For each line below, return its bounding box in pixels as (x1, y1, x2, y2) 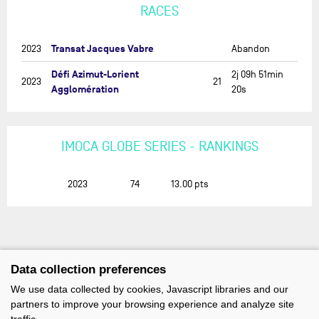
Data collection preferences (11, 263, 166, 276)
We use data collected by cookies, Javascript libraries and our (11, 283, 288, 295)
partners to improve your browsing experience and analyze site (11, 298, 294, 310)
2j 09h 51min (231, 69, 283, 80)
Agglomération (51, 83, 119, 95)
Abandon (231, 43, 270, 54)
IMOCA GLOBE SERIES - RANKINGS (61, 139, 258, 155)
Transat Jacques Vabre (51, 43, 154, 55)
